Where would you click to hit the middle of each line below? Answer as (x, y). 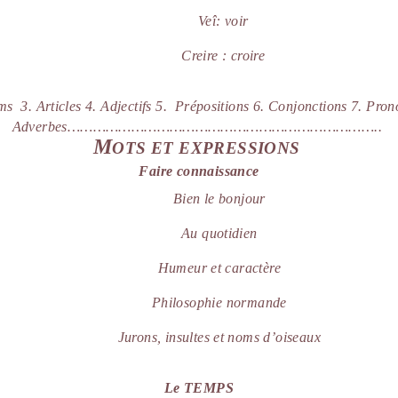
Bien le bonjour (219, 198)
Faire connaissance (199, 171)
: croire (244, 56)
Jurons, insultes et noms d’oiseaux (219, 337)
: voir (232, 21)
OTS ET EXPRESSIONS (208, 147)
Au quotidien (219, 233)
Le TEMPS (199, 387)
